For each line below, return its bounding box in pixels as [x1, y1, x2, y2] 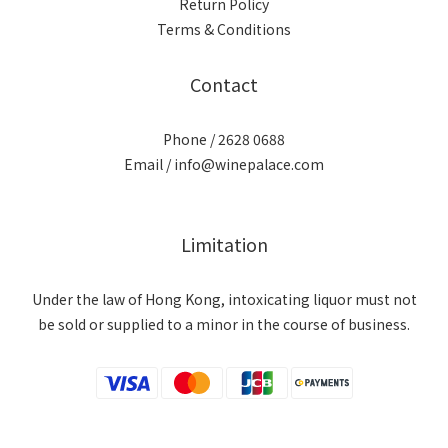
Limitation [180, 231, 268, 257]
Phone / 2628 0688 [163, 129, 285, 149]
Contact [190, 71, 258, 97]
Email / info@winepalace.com [124, 154, 324, 174]
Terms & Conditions [157, 19, 291, 39]
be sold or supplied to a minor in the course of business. [38, 314, 410, 334]
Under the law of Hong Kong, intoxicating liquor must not [31, 289, 417, 309]
